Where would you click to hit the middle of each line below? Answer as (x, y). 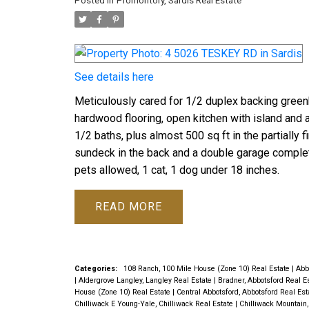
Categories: (96, 269)
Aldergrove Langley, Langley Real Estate (146, 281)
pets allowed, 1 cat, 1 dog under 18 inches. (177, 170)
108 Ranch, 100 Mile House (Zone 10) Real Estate (207, 269)
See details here (114, 77)
